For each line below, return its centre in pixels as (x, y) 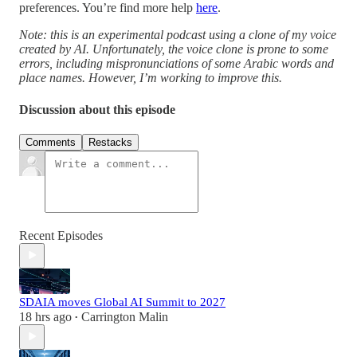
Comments (51, 142)
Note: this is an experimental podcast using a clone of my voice (178, 35)
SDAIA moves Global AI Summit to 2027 (122, 302)
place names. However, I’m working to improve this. (151, 78)
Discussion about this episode (97, 109)
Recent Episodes (61, 235)
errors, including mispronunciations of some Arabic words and (177, 64)
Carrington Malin (125, 316)
